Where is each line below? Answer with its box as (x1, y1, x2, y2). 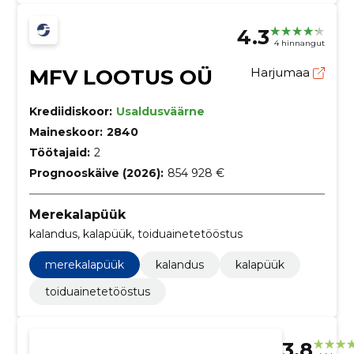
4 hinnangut (274, 38, 326, 49)
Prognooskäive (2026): (28, 165, 164, 180)
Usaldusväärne (115, 104, 205, 119)
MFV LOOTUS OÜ (28, 64, 213, 90)
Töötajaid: (28, 145, 90, 160)
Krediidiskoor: (28, 104, 112, 119)
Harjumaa (250, 64, 314, 80)
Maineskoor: (28, 124, 103, 139)
